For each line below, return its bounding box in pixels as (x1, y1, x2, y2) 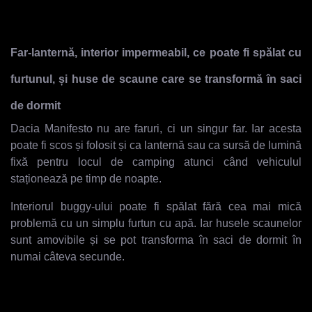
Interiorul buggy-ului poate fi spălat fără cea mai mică (10, 200, 302, 212)
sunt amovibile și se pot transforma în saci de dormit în (10, 233, 302, 246)
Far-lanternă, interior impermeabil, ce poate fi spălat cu (10, 46, 302, 58)
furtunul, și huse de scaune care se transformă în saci (10, 72, 302, 85)
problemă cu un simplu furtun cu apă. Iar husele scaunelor (10, 217, 302, 229)
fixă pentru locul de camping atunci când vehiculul (10, 155, 302, 168)
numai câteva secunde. (10, 250, 125, 263)
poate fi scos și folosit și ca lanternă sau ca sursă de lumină (10, 139, 302, 151)
